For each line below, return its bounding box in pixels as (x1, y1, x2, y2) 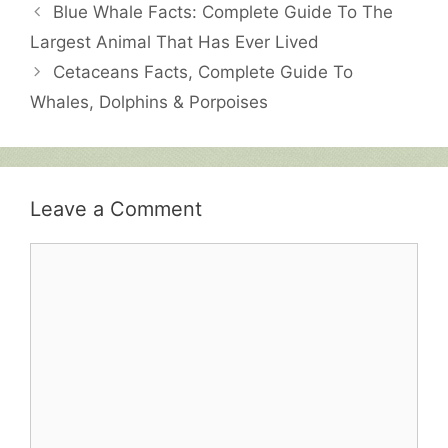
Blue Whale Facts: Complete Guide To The (53, 2, 394, 23)
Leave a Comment (30, 197, 202, 222)
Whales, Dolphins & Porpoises (30, 92, 268, 113)
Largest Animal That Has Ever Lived (30, 32, 319, 53)
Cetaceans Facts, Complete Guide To (53, 62, 354, 83)
